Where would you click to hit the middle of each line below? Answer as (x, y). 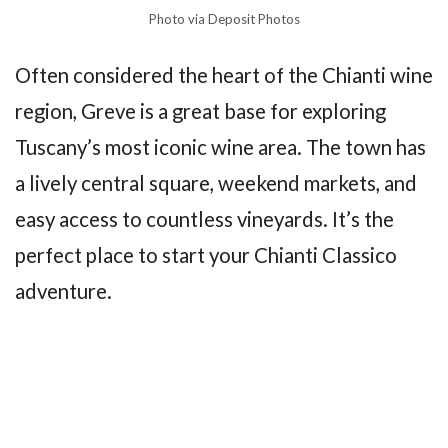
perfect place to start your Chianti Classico (206, 255)
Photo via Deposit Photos (224, 18)
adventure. (63, 291)
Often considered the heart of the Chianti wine (224, 75)
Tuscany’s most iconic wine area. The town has (220, 147)
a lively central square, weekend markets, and (216, 183)
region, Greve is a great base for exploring (200, 111)
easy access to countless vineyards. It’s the (204, 219)
